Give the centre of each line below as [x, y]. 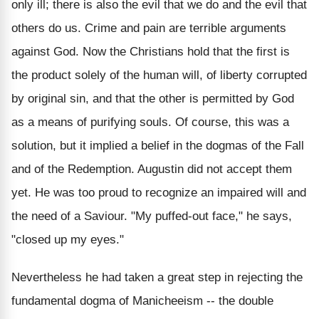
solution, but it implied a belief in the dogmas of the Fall [158, 145]
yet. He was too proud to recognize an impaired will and [159, 192]
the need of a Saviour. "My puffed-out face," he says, [152, 216]
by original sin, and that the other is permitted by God [153, 98]
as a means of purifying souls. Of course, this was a [150, 122]
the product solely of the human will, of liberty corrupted [159, 75]
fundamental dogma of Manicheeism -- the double [142, 300]
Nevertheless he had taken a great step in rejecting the [157, 277]
